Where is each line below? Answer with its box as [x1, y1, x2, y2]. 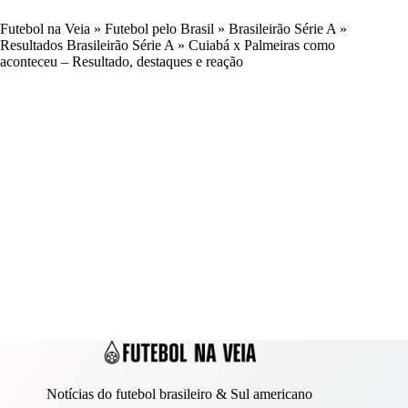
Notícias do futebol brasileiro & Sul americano [46, 385, 313, 402]
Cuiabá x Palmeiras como [189, 37, 335, 54]
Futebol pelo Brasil [105, 21, 214, 37]
